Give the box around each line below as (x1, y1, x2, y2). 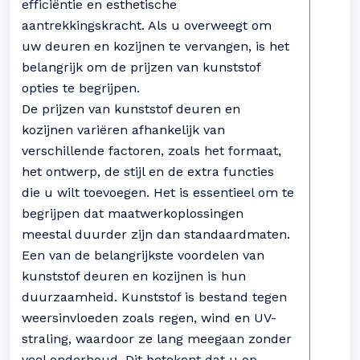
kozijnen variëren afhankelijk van (22, 122, 225, 137)
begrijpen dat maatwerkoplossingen (22, 206, 243, 221)
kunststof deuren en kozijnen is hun (22, 268, 246, 284)
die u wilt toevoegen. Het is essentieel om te (22, 185, 294, 200)
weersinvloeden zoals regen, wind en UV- (22, 310, 276, 325)
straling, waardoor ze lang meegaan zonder (22, 331, 292, 346)
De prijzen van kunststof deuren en (22, 101, 240, 117)
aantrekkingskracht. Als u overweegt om (22, 18, 272, 33)
